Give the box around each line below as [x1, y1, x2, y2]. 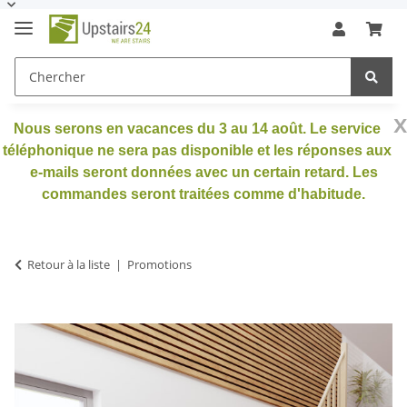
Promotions [127, 255, 192, 273]
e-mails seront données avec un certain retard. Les [29, 164, 378, 180]
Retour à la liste [27, 255, 110, 273]
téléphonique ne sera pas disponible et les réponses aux [2, 142, 392, 158]
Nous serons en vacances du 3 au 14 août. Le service [13, 120, 381, 136]
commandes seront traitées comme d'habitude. [42, 185, 365, 202]
